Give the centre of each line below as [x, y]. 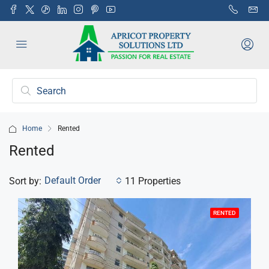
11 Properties [153, 181]
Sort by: [25, 181]
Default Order [73, 180]
